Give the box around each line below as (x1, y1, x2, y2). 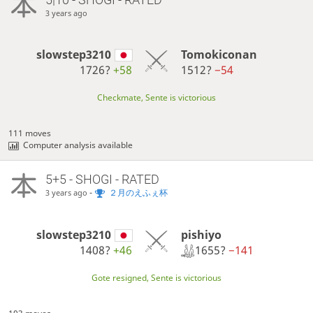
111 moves (8, 127, 52, 140)
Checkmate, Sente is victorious (97, 92, 216, 104)
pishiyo (180, 226, 221, 242)
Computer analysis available (23, 139, 133, 152)
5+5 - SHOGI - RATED (45, 172, 159, 187)
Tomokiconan (180, 47, 257, 63)
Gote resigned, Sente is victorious (92, 272, 221, 284)
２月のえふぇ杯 (108, 187, 168, 199)
